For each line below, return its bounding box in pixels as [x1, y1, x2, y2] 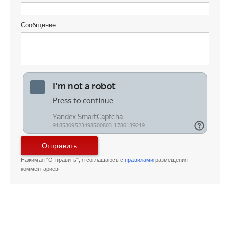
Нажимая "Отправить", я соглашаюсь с [21, 157, 125, 163]
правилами [125, 157, 154, 163]
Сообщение [21, 21, 56, 29]
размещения [154, 157, 188, 163]
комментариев [21, 166, 59, 172]
